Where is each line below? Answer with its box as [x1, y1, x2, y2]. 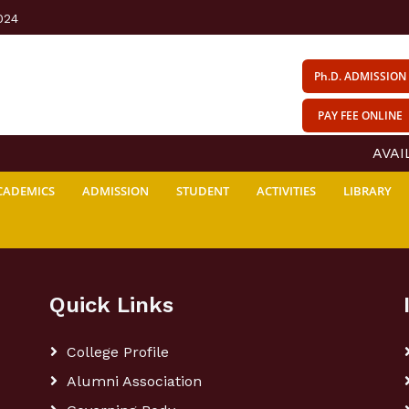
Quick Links [48, 292, 173, 318]
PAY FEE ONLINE [318, 108, 404, 123]
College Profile [66, 343, 169, 361]
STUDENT [176, 183, 229, 199]
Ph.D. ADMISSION [314, 68, 407, 84]
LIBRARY [343, 183, 392, 199]
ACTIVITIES [257, 183, 316, 199]
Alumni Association [66, 372, 202, 390]
